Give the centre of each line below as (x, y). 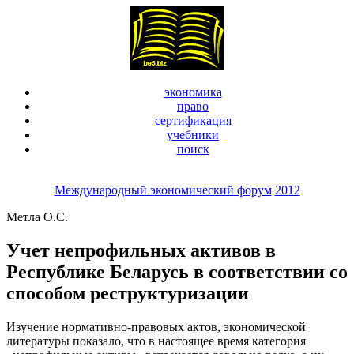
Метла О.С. (37, 217)
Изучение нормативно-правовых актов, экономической (156, 326)
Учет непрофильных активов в (141, 250)
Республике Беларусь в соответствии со (177, 271)
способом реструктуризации (128, 293)
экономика (193, 92)
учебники (193, 135)
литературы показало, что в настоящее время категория (156, 341)
